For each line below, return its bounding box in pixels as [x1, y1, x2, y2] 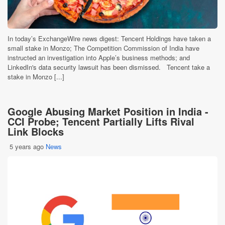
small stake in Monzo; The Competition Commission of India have [8, 43, 199, 53]
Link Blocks [8, 124, 64, 139]
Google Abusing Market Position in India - [8, 104, 208, 119]
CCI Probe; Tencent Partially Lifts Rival [8, 114, 194, 129]
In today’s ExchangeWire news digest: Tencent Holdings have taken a [8, 34, 211, 43]
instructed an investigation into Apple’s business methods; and [8, 53, 190, 62]
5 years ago [10, 142, 44, 151]
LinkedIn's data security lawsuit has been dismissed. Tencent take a [8, 62, 210, 72]
